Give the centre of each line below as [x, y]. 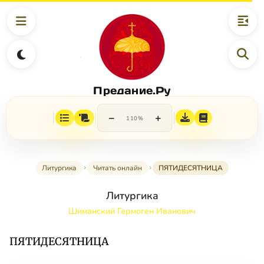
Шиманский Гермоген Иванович [132, 211]
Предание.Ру [132, 90]
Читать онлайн [117, 168]
